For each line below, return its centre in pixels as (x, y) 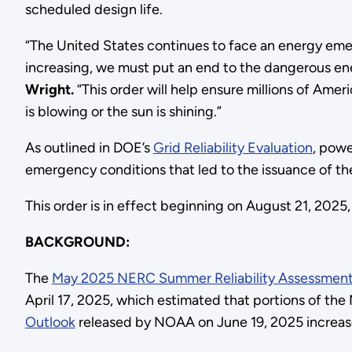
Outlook (50, 323)
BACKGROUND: (77, 242)
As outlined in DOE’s (89, 148)
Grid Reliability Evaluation (233, 148)
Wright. (51, 90)
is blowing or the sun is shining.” (123, 112)
